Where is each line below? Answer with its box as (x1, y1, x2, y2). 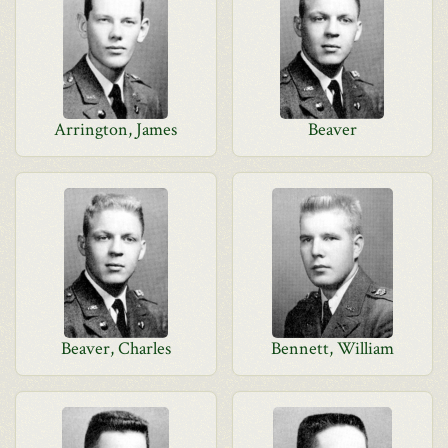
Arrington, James (54, 118, 178, 141)
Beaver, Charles (60, 337, 171, 360)
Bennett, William (270, 337, 394, 360)
